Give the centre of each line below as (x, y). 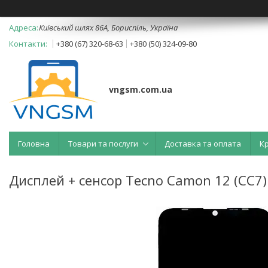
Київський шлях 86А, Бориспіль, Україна (108, 28)
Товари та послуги (103, 143)
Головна (34, 143)
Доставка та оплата (203, 143)
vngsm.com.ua (141, 89)
